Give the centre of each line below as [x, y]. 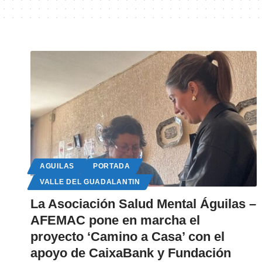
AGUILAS [57, 166]
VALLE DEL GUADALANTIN [90, 182]
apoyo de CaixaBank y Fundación [131, 253]
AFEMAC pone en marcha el [115, 220]
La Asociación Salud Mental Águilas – [143, 204]
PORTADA [111, 166]
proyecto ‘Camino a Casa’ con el [127, 237]
